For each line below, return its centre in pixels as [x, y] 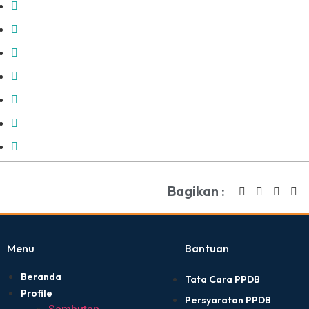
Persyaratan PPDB [228, 300]
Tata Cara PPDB [222, 280]
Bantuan [207, 249]
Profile [37, 293]
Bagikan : [196, 191]
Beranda [41, 277]
